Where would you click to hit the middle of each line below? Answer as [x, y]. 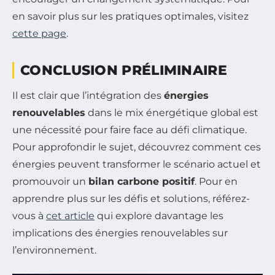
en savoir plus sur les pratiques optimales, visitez [130, 17]
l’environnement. [54, 250]
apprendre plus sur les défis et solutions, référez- [131, 199]
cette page [39, 34]
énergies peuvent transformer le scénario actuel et [137, 165]
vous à [29, 216]
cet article [70, 216]
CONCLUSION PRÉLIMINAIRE [124, 71]
